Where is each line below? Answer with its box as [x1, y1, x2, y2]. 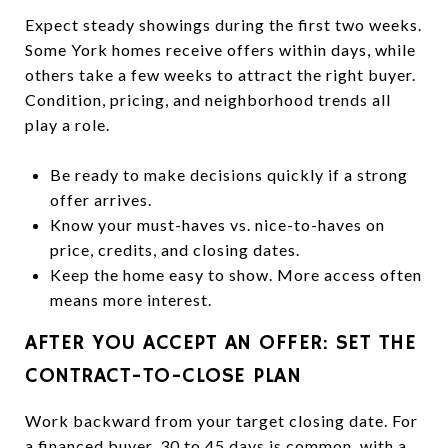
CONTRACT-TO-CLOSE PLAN [25, 362, 301, 389]
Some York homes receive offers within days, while [25, 39, 416, 59]
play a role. [25, 114, 110, 134]
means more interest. [49, 289, 212, 309]
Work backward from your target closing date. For [25, 410, 418, 430]
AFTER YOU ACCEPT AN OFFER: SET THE [25, 329, 416, 356]
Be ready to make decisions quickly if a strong [49, 164, 408, 184]
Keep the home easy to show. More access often [49, 264, 422, 284]
